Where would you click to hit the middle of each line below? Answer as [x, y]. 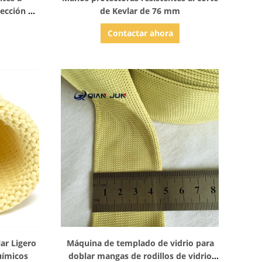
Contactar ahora [140, 33]
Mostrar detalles [139, 236]
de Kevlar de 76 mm [140, 11]
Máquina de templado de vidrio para [140, 243]
